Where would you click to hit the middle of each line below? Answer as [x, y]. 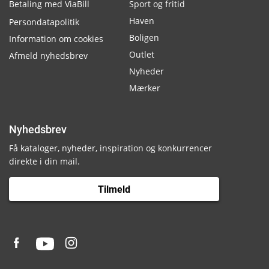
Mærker [145, 88]
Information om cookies [56, 39]
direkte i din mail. [44, 161]
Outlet [142, 54]
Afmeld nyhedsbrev [48, 56]
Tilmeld [114, 189]
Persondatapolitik [44, 22]
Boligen [144, 38]
